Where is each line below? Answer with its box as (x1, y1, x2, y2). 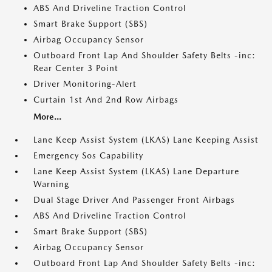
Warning (33, 179, 69, 189)
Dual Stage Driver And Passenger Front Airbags (33, 195, 235, 205)
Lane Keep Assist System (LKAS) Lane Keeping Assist (33, 135, 259, 144)
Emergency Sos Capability (33, 151, 143, 160)
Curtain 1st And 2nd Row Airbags (33, 95, 178, 104)
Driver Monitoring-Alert (33, 79, 137, 89)
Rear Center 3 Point (33, 63, 118, 73)
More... (33, 112, 61, 121)
